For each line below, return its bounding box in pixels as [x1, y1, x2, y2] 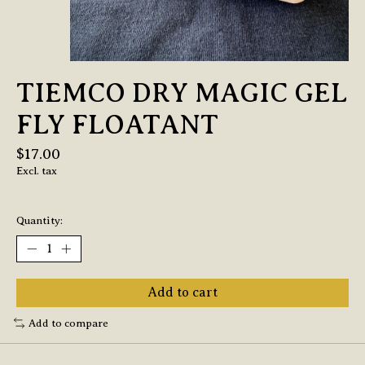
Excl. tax [16, 165, 57, 178]
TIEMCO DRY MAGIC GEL [16, 77, 347, 109]
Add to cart [147, 284, 218, 300]
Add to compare [28, 316, 108, 329]
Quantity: [16, 213, 63, 226]
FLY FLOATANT [16, 109, 218, 141]
